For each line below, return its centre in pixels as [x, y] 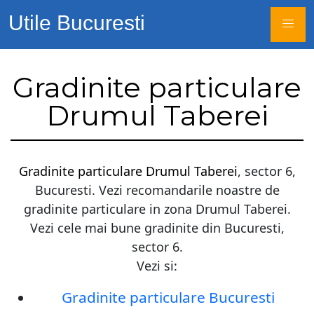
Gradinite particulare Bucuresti [168, 297]
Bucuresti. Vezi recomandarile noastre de [157, 190]
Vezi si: [157, 266]
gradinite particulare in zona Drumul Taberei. [157, 209]
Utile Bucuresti [77, 23]
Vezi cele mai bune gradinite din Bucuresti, [157, 228]
